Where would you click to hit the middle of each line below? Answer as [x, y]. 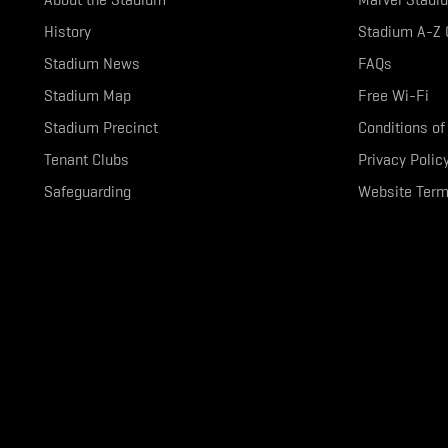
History [67, 31]
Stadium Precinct [101, 127]
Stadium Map [87, 95]
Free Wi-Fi [393, 95]
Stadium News [92, 63]
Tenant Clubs [86, 159]
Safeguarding [87, 191]
